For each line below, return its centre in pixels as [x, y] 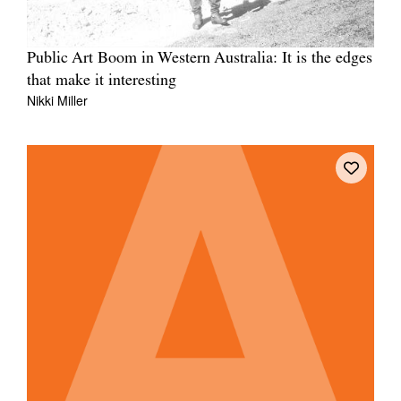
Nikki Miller [57, 100]
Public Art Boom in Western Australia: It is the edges [200, 58]
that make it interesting [102, 81]
